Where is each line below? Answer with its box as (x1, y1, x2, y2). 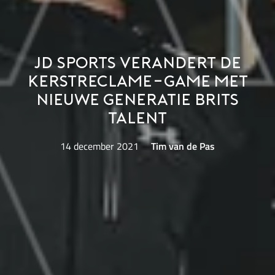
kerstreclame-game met (27, 74, 248, 90)
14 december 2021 (60, 139, 139, 154)
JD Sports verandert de (34, 56, 241, 72)
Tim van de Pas (150, 139, 215, 154)
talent (108, 111, 167, 127)
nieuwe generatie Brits (36, 93, 239, 109)
